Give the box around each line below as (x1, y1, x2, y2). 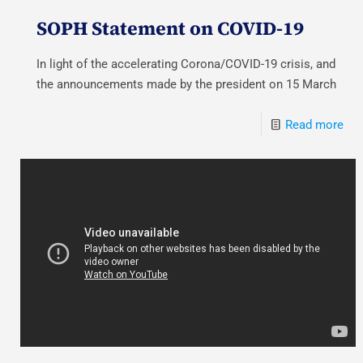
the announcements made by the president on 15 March (36, 76, 337, 92)
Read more (284, 117, 344, 132)
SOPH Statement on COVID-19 (36, 15, 305, 41)
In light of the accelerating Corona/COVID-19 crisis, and (36, 56, 336, 71)
